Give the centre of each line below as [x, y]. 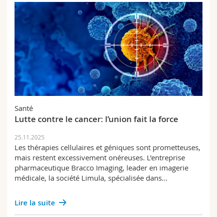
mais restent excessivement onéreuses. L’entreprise [100, 157]
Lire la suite [35, 203]
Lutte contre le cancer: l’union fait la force [96, 119]
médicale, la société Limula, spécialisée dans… [91, 178]
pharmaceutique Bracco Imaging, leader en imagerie [101, 168]
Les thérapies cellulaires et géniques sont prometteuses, [108, 147]
